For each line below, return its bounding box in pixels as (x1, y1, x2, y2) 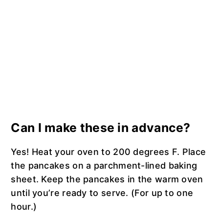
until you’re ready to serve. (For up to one (11, 188, 194, 198)
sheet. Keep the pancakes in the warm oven (11, 174, 203, 185)
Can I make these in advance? (11, 120, 191, 135)
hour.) (11, 201, 37, 212)
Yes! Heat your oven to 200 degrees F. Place (11, 147, 206, 157)
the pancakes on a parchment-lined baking (11, 160, 197, 171)
